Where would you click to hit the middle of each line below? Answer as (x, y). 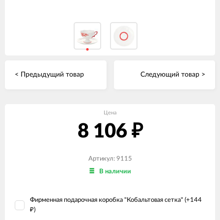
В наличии (115, 172)
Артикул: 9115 (110, 159)
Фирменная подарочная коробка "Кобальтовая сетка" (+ (110, 200)
